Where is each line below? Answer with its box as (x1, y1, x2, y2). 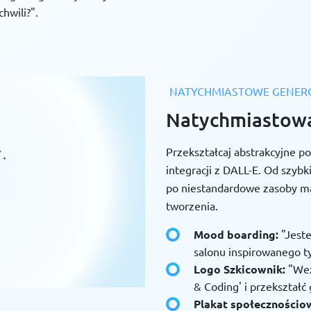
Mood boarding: (194, 227, 278, 242)
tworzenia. (166, 199, 218, 213)
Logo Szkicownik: (194, 262, 285, 277)
